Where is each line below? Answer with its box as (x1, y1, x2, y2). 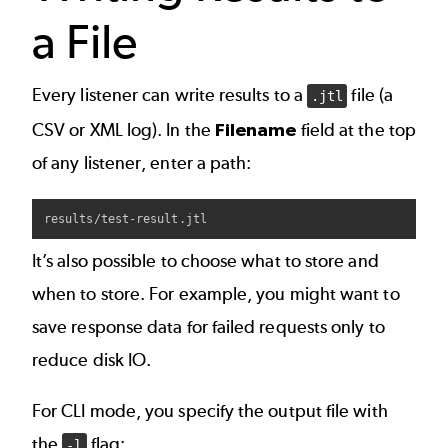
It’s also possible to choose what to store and (32, 249, 379, 272)
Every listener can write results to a (32, 84, 308, 107)
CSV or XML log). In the (32, 119, 215, 142)
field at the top (296, 119, 416, 142)
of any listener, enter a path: (32, 152, 252, 175)
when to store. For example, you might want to (32, 282, 400, 305)
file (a (347, 84, 394, 107)
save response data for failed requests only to (32, 315, 385, 338)
